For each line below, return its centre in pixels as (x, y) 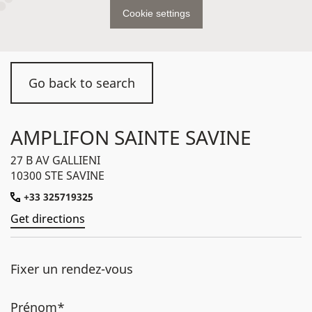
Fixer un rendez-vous (72, 269)
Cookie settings (156, 13)
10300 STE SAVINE (57, 175)
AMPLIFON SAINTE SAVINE (131, 137)
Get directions (48, 219)
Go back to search (82, 83)
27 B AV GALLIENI (55, 160)
